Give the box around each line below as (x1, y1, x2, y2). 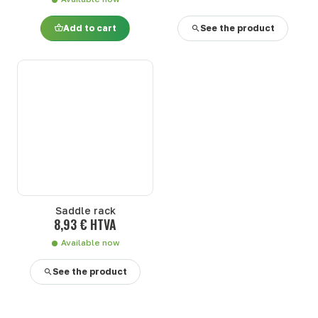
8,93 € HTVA (54, 214, 116, 234)
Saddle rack (55, 204, 116, 216)
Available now (61, 237, 120, 248)
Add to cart (63, 23, 116, 34)
